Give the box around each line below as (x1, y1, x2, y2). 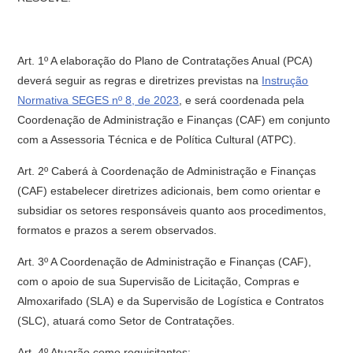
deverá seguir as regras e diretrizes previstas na (17, 74, 262, 87)
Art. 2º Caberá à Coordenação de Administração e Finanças (17, 165, 317, 177)
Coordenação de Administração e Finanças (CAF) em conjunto (17, 113, 331, 126)
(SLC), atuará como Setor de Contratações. (17, 314, 236, 327)
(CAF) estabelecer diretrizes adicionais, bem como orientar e (17, 184, 321, 197)
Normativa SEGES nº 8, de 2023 (17, 94, 180, 106)
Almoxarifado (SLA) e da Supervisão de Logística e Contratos (17, 295, 325, 307)
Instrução (262, 74, 309, 87)
